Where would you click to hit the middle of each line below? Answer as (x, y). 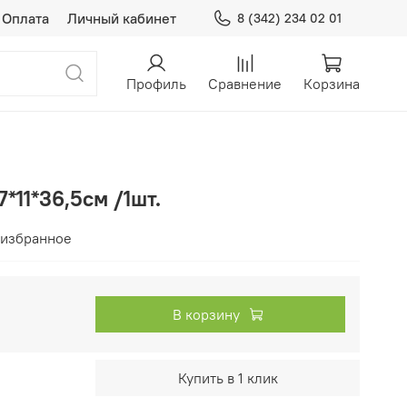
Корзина (332, 84)
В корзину (206, 314)
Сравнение (245, 84)
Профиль (156, 84)
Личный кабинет (121, 18)
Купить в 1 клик (228, 377)
